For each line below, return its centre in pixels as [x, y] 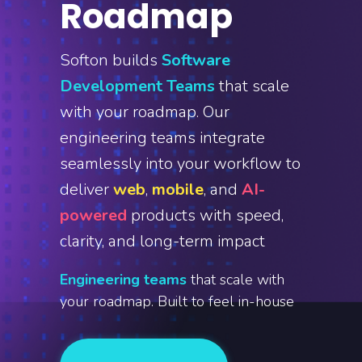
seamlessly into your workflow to [180, 164]
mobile [178, 189]
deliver [86, 189]
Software [196, 60]
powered [93, 215]
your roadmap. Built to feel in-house [177, 301]
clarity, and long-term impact [162, 241]
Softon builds [111, 60]
